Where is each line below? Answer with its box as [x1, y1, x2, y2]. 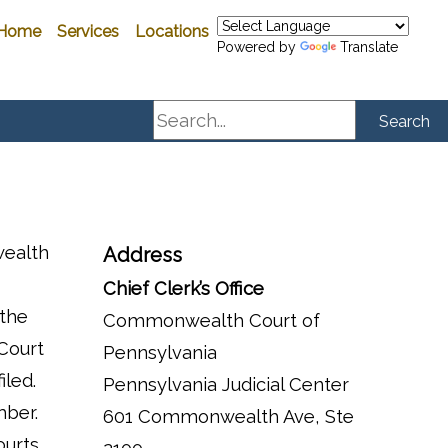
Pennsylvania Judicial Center [103, 373, 349, 395]
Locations [135, 22, 209, 41]
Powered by [217, 39, 300, 55]
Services [57, 22, 119, 41]
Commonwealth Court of [103, 309, 320, 331]
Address [103, 242, 182, 267]
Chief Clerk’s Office [103, 277, 264, 299]
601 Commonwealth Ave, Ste [103, 405, 354, 427]
